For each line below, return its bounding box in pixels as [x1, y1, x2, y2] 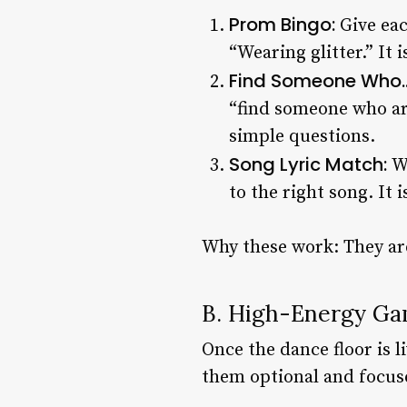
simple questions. [229, 124, 375, 148]
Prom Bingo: [229, 11, 340, 37]
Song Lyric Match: [229, 151, 392, 177]
